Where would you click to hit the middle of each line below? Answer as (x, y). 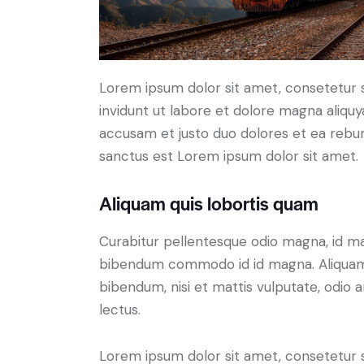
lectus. (120, 309)
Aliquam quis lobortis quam (209, 203)
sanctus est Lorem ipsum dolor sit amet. (229, 156)
